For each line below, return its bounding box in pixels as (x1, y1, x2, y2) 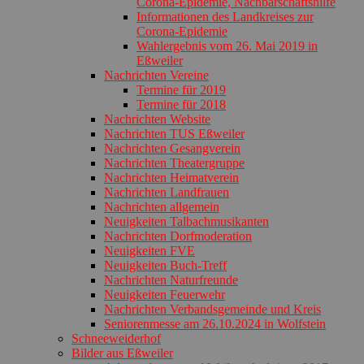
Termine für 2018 (136, 97, 226, 111)
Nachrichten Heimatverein (104, 170, 239, 184)
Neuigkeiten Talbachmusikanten (104, 214, 269, 228)
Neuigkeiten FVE (104, 243, 195, 258)
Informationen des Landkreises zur (136, 9, 314, 24)
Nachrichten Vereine (104, 67, 209, 82)
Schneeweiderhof (71, 331, 161, 345)
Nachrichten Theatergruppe (104, 155, 245, 170)
